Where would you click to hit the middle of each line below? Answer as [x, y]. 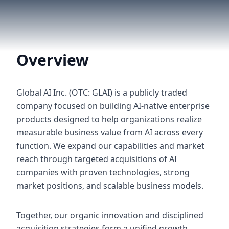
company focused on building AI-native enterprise [113, 106]
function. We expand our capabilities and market [110, 146]
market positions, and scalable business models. [110, 186]
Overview [53, 60]
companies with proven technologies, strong [103, 172]
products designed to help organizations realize [109, 119]
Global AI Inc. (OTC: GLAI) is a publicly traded [102, 93]
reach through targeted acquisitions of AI [97, 159]
